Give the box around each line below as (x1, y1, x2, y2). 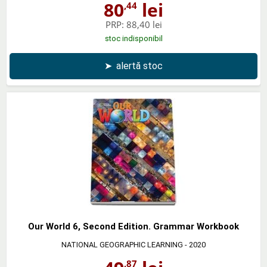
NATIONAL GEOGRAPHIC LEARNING (61, 240, 183, 249)
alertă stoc (116, 60, 163, 72)
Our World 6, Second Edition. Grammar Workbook (28, 221, 239, 232)
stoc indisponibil (104, 33, 163, 43)
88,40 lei (126, 18, 162, 30)
